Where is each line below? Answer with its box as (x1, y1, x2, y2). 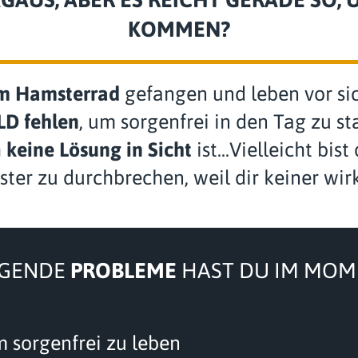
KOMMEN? (128, 17, 230, 42)
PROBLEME (70, 258, 177, 284)
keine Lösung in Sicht (6, 138, 192, 161)
